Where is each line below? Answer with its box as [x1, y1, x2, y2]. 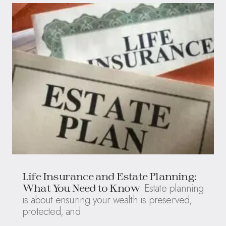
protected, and [22, 204, 80, 219]
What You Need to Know [22, 181, 141, 194]
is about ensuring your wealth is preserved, [22, 192, 192, 207]
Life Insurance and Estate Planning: [22, 169, 197, 182]
